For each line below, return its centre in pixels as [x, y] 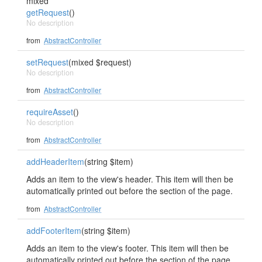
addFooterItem [54, 230]
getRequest [48, 12]
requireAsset [50, 112]
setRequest [47, 62]
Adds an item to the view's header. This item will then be [130, 179]
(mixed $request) [100, 62]
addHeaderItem [55, 161]
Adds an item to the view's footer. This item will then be [127, 248]
